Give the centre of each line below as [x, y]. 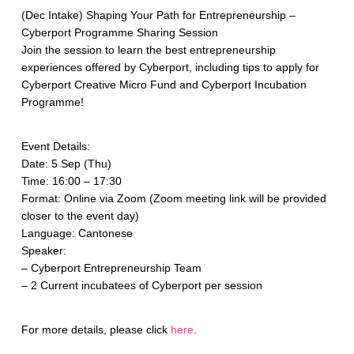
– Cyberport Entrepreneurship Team [111, 267]
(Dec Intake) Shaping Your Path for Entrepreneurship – [158, 15]
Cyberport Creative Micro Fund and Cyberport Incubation [164, 85]
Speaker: [43, 250]
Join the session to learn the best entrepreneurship [148, 50]
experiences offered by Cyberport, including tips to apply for [170, 68]
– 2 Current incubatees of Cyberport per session [141, 285]
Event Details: [55, 146]
